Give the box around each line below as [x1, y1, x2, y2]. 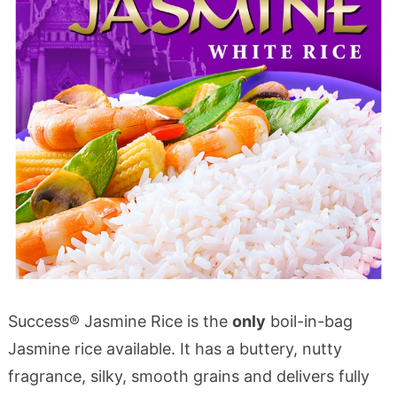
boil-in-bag [265, 311, 353, 331]
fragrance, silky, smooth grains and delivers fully [7, 366, 370, 385]
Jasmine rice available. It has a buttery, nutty [7, 339, 342, 358]
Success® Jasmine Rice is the [7, 311, 232, 331]
